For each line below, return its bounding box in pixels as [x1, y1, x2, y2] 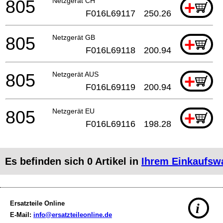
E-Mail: [10, 211, 33, 219]
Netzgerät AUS [52, 70, 99, 79]
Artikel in [93, 156, 141, 167]
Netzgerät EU [52, 107, 95, 115]
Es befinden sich [5, 156, 87, 167]
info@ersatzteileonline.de [33, 211, 112, 219]
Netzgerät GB [52, 33, 95, 42]
